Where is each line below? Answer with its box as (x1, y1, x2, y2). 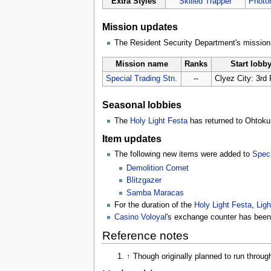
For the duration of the (114, 200, 194, 209)
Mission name (115, 59, 168, 68)
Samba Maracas (126, 188, 184, 197)
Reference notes (102, 229, 189, 243)
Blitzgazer (126, 176, 162, 185)
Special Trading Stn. (106, 74, 178, 83)
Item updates (102, 132, 162, 144)
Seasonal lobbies (102, 99, 181, 110)
